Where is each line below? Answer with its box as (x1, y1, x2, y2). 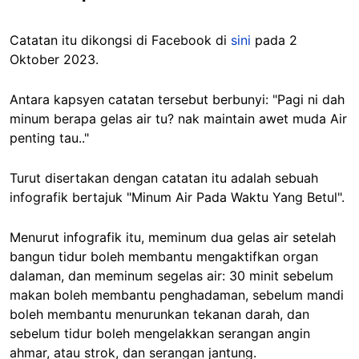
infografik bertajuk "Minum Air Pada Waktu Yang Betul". (10, 189, 345, 205)
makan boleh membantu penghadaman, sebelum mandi (10, 287, 344, 303)
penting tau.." (10, 130, 89, 146)
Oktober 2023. (10, 51, 99, 67)
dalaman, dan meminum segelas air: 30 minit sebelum (10, 268, 333, 284)
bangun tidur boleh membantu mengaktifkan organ (10, 248, 318, 264)
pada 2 (251, 32, 297, 48)
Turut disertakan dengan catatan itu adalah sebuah (10, 170, 318, 186)
